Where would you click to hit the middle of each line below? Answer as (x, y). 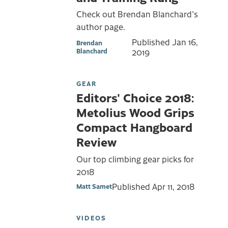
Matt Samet (94, 186)
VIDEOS (91, 218)
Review (96, 141)
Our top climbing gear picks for (135, 159)
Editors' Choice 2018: (135, 97)
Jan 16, (185, 41)
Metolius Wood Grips (135, 112)
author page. (101, 27)
